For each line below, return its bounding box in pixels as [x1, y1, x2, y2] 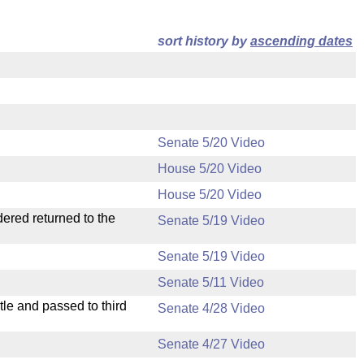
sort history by [158, 34, 250, 48]
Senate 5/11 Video [158, 275, 264, 289]
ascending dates [250, 34, 353, 48]
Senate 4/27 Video [158, 337, 265, 351]
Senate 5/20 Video [158, 136, 265, 149]
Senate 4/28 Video [158, 301, 265, 315]
